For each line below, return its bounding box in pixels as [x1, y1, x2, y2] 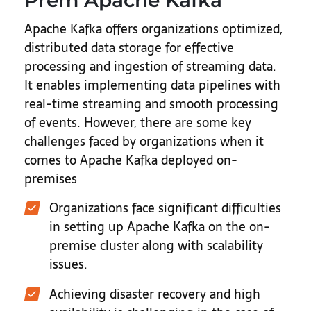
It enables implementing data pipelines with [24, 75, 280, 95]
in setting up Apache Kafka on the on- [49, 217, 270, 237]
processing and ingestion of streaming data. [24, 56, 276, 76]
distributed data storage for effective [24, 37, 234, 58]
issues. [49, 254, 87, 274]
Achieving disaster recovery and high [49, 284, 260, 304]
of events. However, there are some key [24, 112, 251, 133]
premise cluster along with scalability [49, 235, 263, 255]
